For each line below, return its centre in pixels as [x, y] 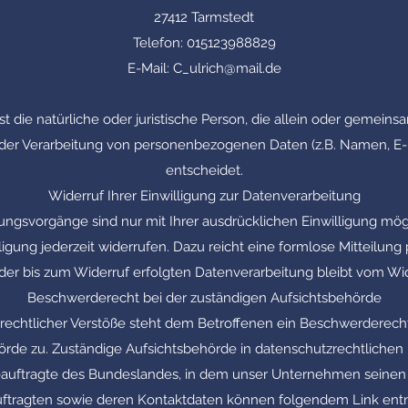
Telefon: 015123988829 [204, 43]
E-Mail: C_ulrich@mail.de [204, 68]
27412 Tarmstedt [204, 17]
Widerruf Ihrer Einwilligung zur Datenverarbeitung [204, 196]
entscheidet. [204, 170]
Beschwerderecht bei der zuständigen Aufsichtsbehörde [204, 298]
